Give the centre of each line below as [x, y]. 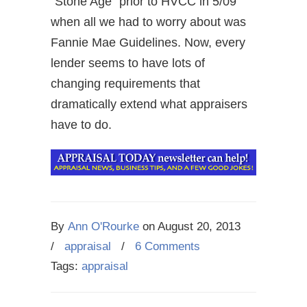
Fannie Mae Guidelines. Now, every [148, 42]
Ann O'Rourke [103, 227]
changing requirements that [125, 84]
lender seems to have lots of [128, 63]
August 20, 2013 [199, 227]
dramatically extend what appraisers [149, 104]
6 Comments [168, 247]
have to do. [81, 125]
